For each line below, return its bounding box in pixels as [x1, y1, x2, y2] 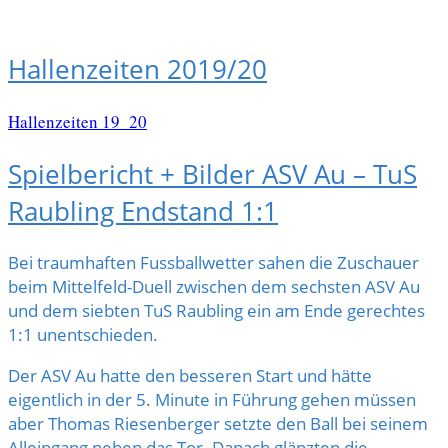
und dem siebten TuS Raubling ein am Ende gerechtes [8, 299, 425, 323]
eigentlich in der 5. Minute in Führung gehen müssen [8, 388, 416, 412]
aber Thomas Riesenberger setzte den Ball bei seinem [8, 412, 428, 436]
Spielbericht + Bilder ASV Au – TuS [8, 155, 417, 192]
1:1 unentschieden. [8, 323, 158, 347]
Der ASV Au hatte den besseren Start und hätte [8, 364, 372, 388]
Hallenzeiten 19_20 [8, 109, 147, 133]
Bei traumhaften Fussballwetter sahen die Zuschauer [8, 251, 419, 275]
